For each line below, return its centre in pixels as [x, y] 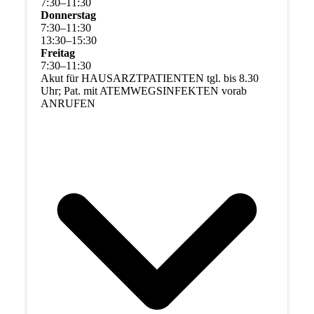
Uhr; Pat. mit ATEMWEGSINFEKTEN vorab [143, 90]
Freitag [57, 53]
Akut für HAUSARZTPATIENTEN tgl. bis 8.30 [149, 78]
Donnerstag [68, 15]
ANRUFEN [68, 103]
